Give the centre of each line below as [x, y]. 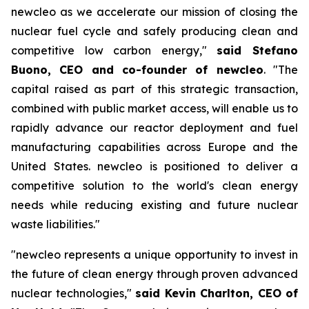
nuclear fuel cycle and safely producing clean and [154, 31]
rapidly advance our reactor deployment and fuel [154, 128]
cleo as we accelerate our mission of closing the [166, 12]
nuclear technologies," [73, 293]
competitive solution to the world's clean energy [154, 186]
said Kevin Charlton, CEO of [217, 293]
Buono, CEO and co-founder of [114, 70]
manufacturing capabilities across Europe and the [154, 147]
